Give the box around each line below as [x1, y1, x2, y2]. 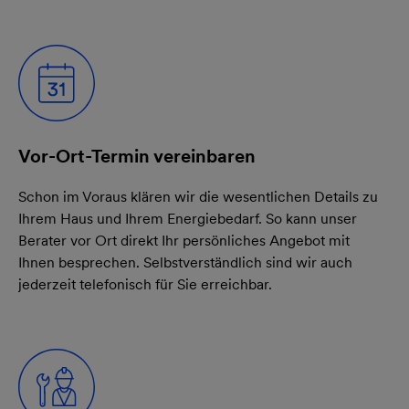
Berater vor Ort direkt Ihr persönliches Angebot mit [18, 231, 350, 249]
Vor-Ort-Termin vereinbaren [18, 144, 256, 167]
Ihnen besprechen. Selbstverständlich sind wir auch [18, 253, 352, 271]
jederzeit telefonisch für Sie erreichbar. [18, 275, 272, 293]
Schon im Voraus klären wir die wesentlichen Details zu [18, 187, 378, 205]
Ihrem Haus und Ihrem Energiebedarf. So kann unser [18, 209, 357, 227]
